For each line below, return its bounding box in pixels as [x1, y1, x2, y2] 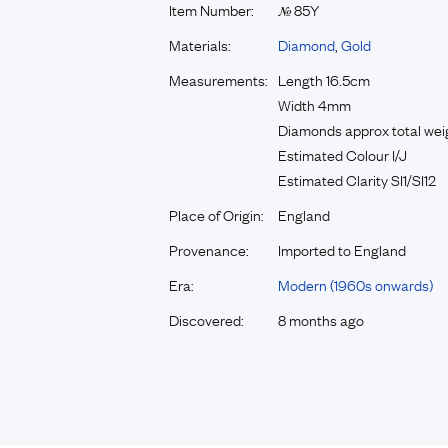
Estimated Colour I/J [277, 143, 407, 165]
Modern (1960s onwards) [277, 273, 433, 295]
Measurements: [168, 68, 268, 90]
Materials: [168, 33, 231, 55]
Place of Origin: [168, 203, 264, 225]
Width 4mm [277, 93, 351, 115]
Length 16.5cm [277, 68, 370, 90]
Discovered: [168, 308, 244, 330]
